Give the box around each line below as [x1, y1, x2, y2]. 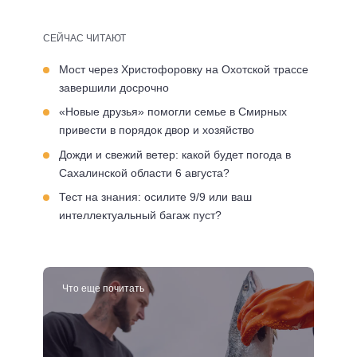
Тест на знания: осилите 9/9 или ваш [59, 190, 252, 203]
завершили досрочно [59, 80, 169, 94]
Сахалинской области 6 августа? [59, 166, 229, 179]
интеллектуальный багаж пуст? [59, 209, 222, 222]
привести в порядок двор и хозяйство [59, 124, 254, 136]
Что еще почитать [62, 282, 144, 294]
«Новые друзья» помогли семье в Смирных [59, 105, 287, 118]
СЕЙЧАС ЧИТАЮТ [43, 32, 126, 44]
